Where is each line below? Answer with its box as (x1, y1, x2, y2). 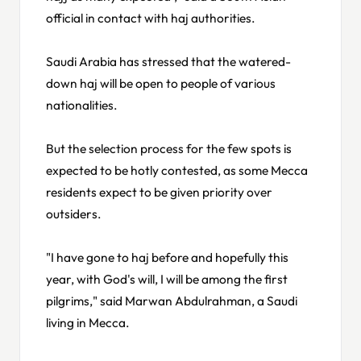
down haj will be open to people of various (46, 74, 276, 91)
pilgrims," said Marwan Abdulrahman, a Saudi (46, 292, 297, 309)
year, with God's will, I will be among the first (46, 270, 288, 287)
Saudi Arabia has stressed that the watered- (46, 52, 291, 69)
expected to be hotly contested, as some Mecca (46, 161, 308, 178)
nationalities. (46, 96, 118, 113)
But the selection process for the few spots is (46, 139, 292, 156)
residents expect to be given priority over (46, 183, 272, 200)
